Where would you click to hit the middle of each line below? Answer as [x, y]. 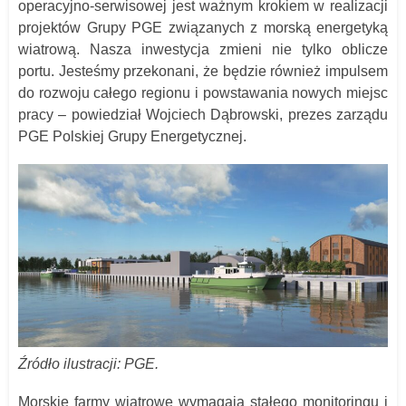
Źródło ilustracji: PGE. [88, 363]
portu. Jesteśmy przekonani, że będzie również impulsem [203, 71]
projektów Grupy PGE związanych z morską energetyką [203, 27]
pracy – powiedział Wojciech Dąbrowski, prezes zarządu [203, 114]
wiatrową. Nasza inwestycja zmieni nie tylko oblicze [203, 49]
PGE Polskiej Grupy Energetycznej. [132, 136]
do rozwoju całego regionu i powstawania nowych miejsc [203, 92]
